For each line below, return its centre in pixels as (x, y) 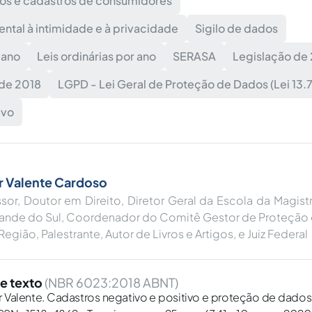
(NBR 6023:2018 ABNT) (111, 282)
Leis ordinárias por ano (96, 56)
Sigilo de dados (236, 28)
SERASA (194, 56)
